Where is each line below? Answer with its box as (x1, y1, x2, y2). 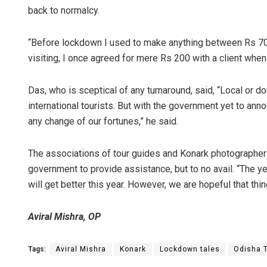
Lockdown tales (160, 245, 220, 254)
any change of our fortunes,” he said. (28, 116, 178, 128)
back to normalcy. (28, 5, 100, 17)
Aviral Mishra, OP (28, 211, 101, 223)
